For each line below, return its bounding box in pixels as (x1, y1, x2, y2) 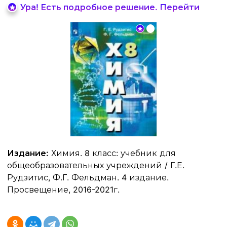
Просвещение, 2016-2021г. (7, 184, 120, 195)
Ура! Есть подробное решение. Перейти (20, 2, 200, 12)
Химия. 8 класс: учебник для (49, 148, 176, 159)
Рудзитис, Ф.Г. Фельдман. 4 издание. (7, 172, 169, 183)
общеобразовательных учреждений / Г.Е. (7, 160, 184, 171)
